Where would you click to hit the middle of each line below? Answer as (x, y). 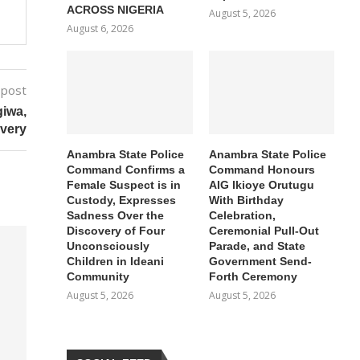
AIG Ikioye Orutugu (261, 184)
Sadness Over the (116, 215)
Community (98, 276)
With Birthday (246, 200)
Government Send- (260, 261)
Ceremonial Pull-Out (264, 230)
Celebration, (242, 215)
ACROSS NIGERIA (116, 9)
